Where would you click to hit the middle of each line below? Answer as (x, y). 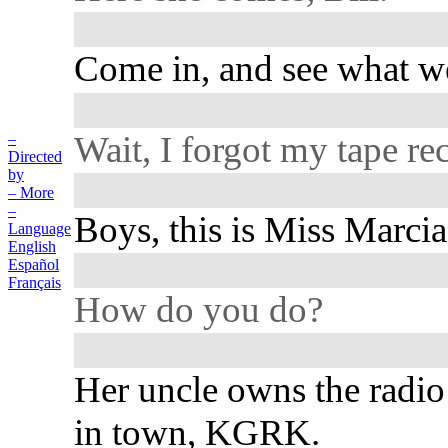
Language (39, 228)
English (32, 246)
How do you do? (199, 310)
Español (33, 264)
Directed (35, 156)
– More (31, 192)
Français (34, 282)
